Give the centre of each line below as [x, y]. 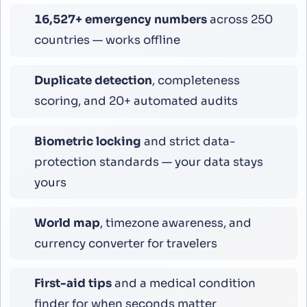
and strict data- [188, 141]
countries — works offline [107, 40]
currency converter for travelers [125, 243]
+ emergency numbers [141, 20]
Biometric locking [87, 141]
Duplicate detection [93, 80]
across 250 [240, 20]
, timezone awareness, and [175, 223]
